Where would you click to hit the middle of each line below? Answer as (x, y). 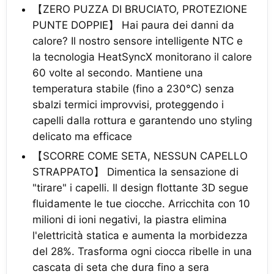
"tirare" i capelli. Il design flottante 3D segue (140, 188)
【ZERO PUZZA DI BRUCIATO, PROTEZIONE (140, 9)
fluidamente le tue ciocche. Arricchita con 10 (141, 204)
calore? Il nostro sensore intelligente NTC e (138, 41)
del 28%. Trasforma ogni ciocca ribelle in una (142, 251)
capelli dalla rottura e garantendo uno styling (142, 120)
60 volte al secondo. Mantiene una (118, 73)
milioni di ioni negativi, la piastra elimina (130, 220)
